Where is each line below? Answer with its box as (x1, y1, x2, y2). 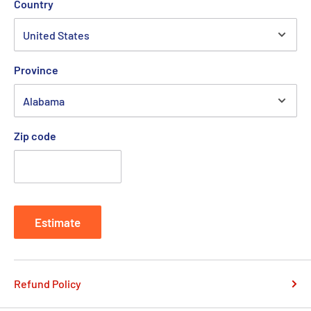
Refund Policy (14, 277, 81, 291)
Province (14, 63, 58, 77)
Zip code (14, 129, 56, 143)
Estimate (35, 215, 81, 230)
